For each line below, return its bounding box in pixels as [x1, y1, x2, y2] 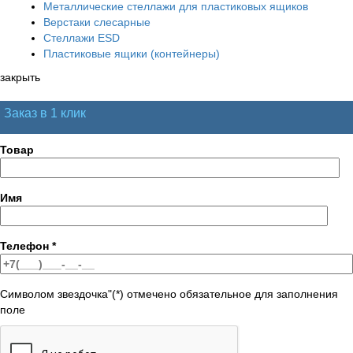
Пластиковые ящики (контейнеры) [43, 46, 220, 60]
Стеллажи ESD [43, 31, 120, 44]
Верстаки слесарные [43, 15, 150, 28]
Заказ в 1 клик [4, 106, 86, 120]
